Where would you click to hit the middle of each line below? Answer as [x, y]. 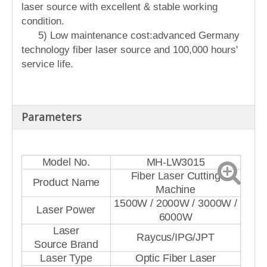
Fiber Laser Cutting [176, 176]
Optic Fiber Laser [176, 258]
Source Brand [66, 245]
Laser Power [66, 210]
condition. [43, 21]
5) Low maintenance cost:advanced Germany [139, 36]
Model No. [66, 162]
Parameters [52, 117]
